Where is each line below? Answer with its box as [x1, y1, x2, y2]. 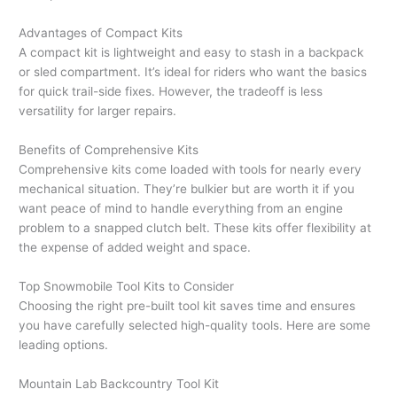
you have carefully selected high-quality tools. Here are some [19, 317, 371, 332]
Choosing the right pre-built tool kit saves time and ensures [19, 298, 356, 313]
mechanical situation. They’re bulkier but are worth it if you [19, 181, 355, 196]
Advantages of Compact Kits [19, 26, 183, 41]
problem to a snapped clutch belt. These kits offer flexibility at [19, 220, 372, 235]
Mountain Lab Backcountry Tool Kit [19, 376, 220, 391]
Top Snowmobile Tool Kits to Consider [19, 278, 235, 293]
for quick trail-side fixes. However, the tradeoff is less [19, 84, 323, 99]
